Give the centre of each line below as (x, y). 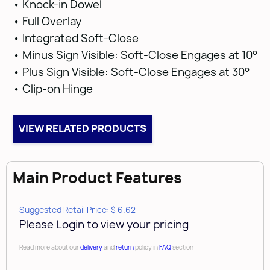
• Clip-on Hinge (52, 89)
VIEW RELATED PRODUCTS (82, 128)
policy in (146, 247)
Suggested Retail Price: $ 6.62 (77, 210)
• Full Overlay (47, 21)
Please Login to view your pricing (104, 224)
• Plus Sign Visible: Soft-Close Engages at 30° (131, 72)
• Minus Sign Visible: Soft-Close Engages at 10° (135, 55)
